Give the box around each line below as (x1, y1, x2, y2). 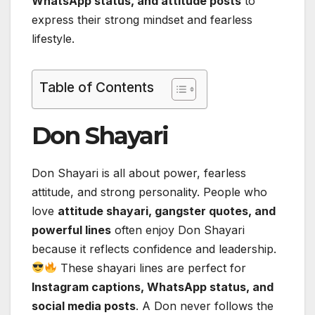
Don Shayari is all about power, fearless (32, 165, 246, 180)
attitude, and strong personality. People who (32, 184, 267, 199)
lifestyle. (32, 31, 75, 46)
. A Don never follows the (136, 298, 274, 313)
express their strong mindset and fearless (32, 12, 252, 27)
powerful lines (32, 222, 111, 237)
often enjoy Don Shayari (111, 222, 245, 237)
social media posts (32, 298, 136, 313)
